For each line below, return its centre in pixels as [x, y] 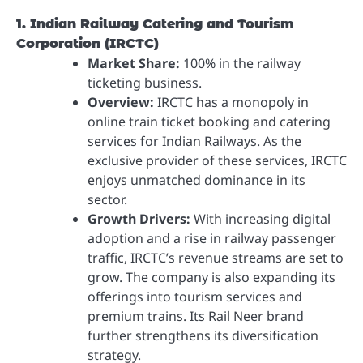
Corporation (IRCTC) [88, 44]
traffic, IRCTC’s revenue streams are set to [216, 258]
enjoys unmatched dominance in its [196, 180]
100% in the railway [240, 64]
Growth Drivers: [139, 219]
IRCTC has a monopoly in [231, 102]
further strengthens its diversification [203, 336]
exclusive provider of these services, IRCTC [217, 161]
